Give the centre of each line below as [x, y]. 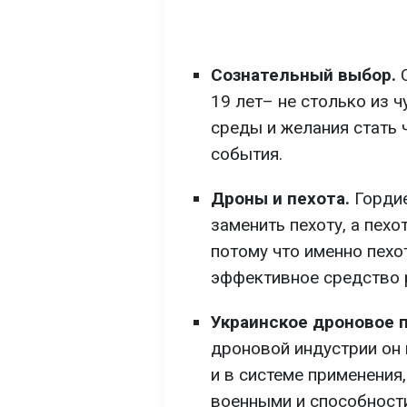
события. [247, 154]
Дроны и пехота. [280, 199]
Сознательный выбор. [303, 75]
